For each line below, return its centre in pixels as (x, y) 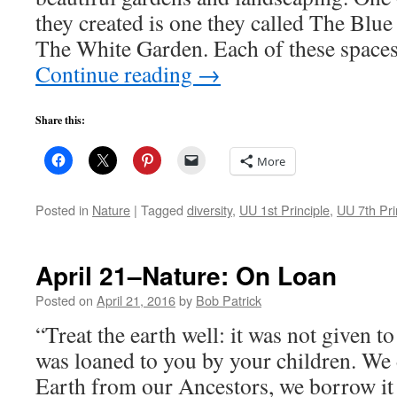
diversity (210, 210)
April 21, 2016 (136, 300)
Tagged (162, 210)
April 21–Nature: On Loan (186, 275)
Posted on (64, 300)
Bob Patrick (229, 300)
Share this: (60, 120)
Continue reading (117, 74)
